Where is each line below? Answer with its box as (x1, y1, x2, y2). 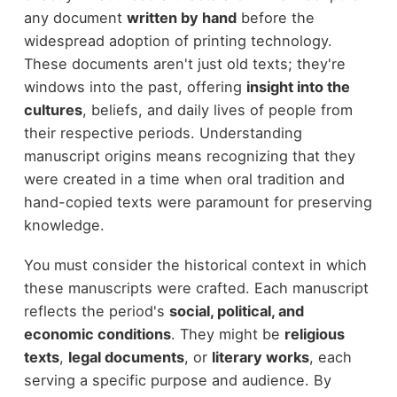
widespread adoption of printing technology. (23, 32, 332, 51)
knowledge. (23, 216, 105, 235)
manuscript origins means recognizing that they (23, 147, 355, 166)
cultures (23, 101, 82, 120)
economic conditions (23, 324, 171, 343)
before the (236, 9, 315, 27)
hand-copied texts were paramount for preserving (23, 193, 372, 212)
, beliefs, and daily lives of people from (82, 101, 353, 120)
